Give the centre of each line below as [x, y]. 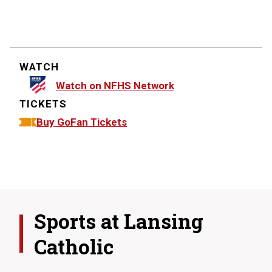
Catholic [74, 246]
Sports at [79, 221]
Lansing [164, 221]
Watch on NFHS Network [115, 85]
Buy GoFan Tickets [82, 122]
